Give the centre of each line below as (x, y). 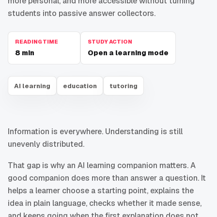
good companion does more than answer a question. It (107, 178)
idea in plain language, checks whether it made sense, (105, 203)
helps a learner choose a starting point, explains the (101, 191)
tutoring (124, 86)
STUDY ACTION (110, 42)
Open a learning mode (128, 53)
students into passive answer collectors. (82, 14)
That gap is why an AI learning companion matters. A (102, 166)
